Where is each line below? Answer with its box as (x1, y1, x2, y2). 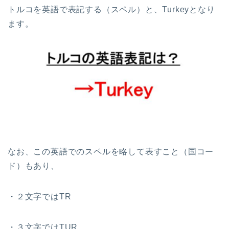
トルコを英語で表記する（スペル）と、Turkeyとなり (8, 5, 215, 14)
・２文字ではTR (8, 192, 72, 201)
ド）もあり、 (8, 161, 59, 170)
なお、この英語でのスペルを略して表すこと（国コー (8, 147, 214, 156)
